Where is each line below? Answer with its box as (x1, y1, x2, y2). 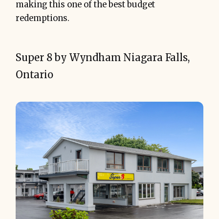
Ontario (16, 68, 53, 81)
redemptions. (16, 13, 69, 24)
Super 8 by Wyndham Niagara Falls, (16, 51, 190, 64)
